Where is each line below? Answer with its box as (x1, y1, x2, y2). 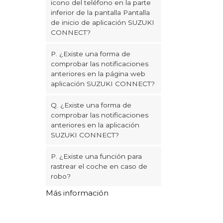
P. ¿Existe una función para (51, 152, 142, 160)
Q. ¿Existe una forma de (51, 101, 131, 109)
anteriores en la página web (51, 70, 145, 78)
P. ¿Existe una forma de (51, 50, 130, 58)
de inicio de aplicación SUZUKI (51, 18, 154, 26)
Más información (46, 188, 109, 198)
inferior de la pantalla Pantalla (51, 8, 150, 16)
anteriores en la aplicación (51, 121, 139, 129)
